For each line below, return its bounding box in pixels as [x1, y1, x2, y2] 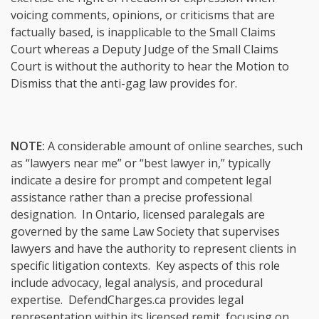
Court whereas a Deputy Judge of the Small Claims [11, 41, 278, 57]
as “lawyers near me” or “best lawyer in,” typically [11, 155, 271, 171]
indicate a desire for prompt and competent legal [11, 172, 271, 188]
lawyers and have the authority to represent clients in [11, 240, 296, 256]
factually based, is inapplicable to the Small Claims [11, 23, 276, 40]
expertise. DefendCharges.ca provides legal [11, 291, 244, 308]
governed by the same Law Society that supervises [11, 223, 280, 239]
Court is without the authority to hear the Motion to [11, 58, 289, 74]
